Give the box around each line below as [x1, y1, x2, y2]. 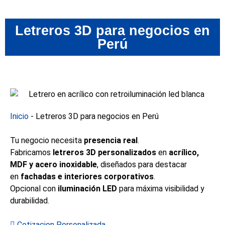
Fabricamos [10, 148, 53, 158]
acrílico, [169, 148, 199, 158]
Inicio [10, 111, 29, 122]
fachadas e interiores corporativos [21, 172, 154, 182]
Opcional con [10, 184, 58, 194]
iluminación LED [58, 184, 117, 194]
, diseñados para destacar [97, 160, 187, 170]
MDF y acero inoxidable [10, 160, 97, 170]
